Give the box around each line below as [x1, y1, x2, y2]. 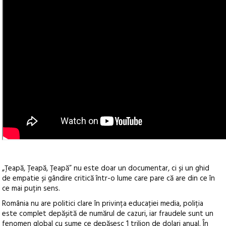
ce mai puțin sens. [2, 183, 61, 195]
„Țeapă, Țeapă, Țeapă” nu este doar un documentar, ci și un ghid [2, 162, 210, 175]
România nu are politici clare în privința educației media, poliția [2, 198, 204, 210]
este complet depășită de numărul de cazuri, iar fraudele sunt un [2, 208, 214, 220]
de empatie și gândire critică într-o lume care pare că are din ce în [2, 173, 215, 185]
